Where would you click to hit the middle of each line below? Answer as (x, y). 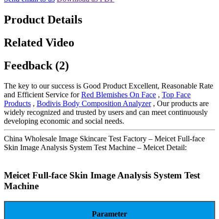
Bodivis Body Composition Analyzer (94, 104)
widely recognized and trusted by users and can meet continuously (106, 112)
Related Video (39, 42)
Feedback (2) (36, 65)
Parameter (109, 214)
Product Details (43, 19)
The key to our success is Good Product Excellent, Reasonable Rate (109, 86)
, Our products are (180, 104)
